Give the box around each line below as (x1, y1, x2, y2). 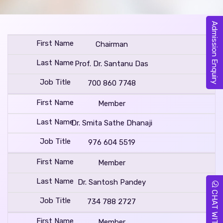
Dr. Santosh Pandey (77, 177, 146, 187)
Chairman (95, 39, 128, 49)
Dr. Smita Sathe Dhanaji (71, 118, 152, 127)
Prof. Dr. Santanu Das (75, 59, 148, 68)
